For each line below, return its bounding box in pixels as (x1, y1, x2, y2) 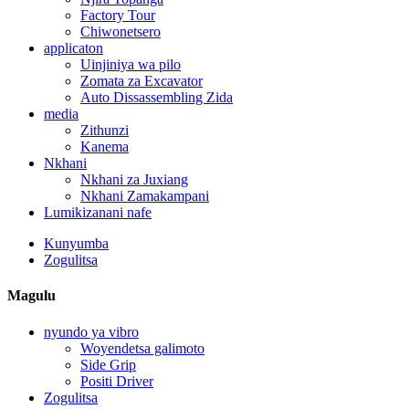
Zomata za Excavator (80, 73, 203, 89)
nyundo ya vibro (44, 323, 139, 340)
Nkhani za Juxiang (80, 172, 188, 187)
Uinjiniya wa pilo (80, 57, 181, 72)
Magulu (7, 288, 56, 304)
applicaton (44, 40, 103, 56)
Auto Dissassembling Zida (80, 89, 233, 105)
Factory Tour (80, 7, 155, 23)
